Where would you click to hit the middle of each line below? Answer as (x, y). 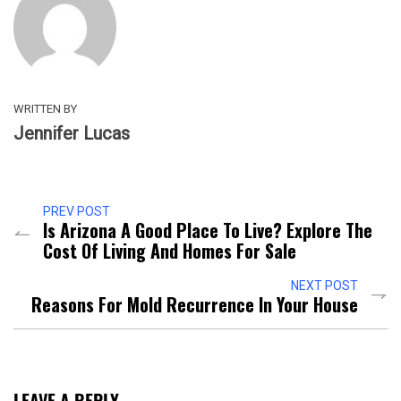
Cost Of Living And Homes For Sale (170, 250)
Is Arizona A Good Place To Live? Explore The (208, 230)
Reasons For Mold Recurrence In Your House (195, 304)
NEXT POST (324, 285)
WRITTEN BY (45, 108)
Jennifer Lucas (72, 133)
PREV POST (77, 211)
